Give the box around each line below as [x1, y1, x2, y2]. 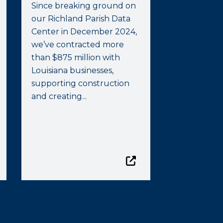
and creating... [31, 92, 87, 101]
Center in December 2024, [31, 27, 137, 36]
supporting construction [31, 79, 130, 88]
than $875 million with [31, 53, 120, 62]
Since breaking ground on [31, 1, 136, 10]
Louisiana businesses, [31, 66, 114, 75]
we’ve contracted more [31, 40, 124, 49]
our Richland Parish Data [31, 14, 131, 23]
